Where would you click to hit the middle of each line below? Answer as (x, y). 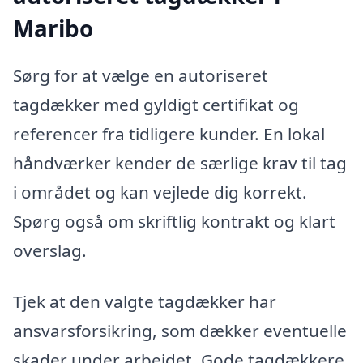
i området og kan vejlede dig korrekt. (160, 192)
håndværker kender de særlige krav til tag (180, 162)
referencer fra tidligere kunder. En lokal (169, 133)
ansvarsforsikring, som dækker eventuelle (180, 331)
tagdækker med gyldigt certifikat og (156, 104)
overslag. (50, 250)
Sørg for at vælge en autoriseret (141, 75)
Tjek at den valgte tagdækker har (145, 302)
